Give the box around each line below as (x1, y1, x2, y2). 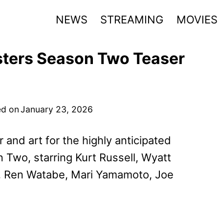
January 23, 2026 (21, 104, 93, 114)
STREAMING (100, 13, 164, 26)
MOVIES (176, 13, 218, 26)
